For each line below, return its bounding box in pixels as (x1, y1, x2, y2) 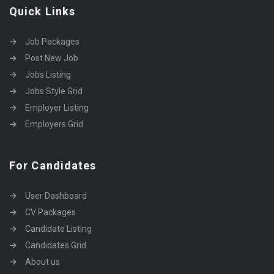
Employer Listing (25, 103, 89, 113)
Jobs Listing (25, 70, 71, 80)
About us (25, 257, 60, 267)
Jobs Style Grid (25, 86, 83, 96)
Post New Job (25, 53, 78, 63)
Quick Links (9, 5, 76, 18)
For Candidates (9, 159, 97, 172)
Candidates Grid (25, 240, 86, 250)
